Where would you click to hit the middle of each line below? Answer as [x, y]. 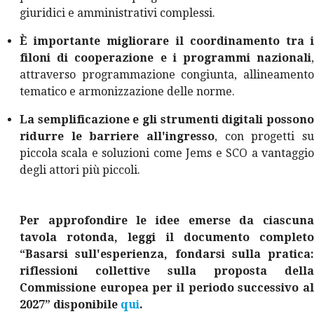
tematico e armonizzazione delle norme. [127, 91]
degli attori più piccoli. [80, 170]
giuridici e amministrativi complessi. [117, 13]
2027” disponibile [70, 304]
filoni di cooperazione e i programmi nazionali [165, 57]
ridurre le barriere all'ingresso [117, 136]
